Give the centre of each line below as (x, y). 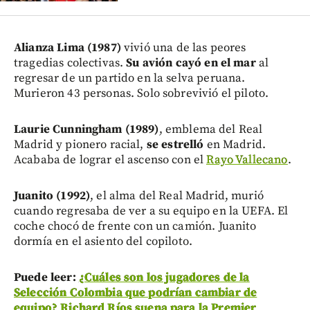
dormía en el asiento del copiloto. (103, 241)
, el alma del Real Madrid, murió (177, 195)
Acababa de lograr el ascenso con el (110, 159)
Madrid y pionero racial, (80, 144)
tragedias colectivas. (70, 63)
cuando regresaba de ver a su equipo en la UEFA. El (151, 211)
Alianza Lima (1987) (67, 47)
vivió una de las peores (183, 47)
